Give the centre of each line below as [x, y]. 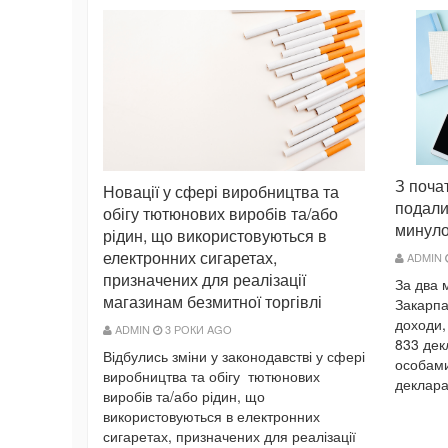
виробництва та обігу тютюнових [211, 375]
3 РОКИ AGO [197, 328]
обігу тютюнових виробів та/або [220, 213]
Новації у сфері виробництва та [221, 191]
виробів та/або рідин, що [184, 395]
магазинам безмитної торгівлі [212, 301]
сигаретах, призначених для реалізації [229, 435]
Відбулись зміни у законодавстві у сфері [234, 355]
